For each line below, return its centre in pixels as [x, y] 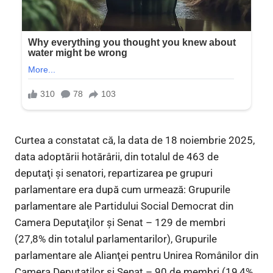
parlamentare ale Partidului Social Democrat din [124, 206]
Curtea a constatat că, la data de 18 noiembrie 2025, [135, 140]
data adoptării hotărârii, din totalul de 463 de [117, 157]
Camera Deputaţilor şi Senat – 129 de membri [120, 223]
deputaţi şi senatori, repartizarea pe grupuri [114, 173]
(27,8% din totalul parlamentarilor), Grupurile [116, 239]
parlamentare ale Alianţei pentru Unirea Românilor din [136, 256]
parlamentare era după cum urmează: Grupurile [122, 190]
